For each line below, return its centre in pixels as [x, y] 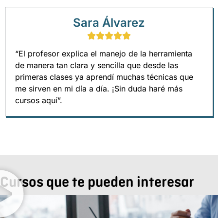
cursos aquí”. [39, 100]
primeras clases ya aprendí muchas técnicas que [104, 77]
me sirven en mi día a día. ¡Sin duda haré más [99, 88]
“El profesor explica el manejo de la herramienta [104, 53]
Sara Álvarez [109, 22]
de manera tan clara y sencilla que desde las [97, 65]
